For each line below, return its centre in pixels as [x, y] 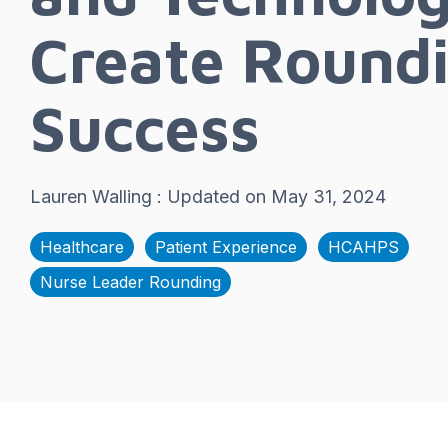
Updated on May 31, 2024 [276, 196]
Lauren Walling [93, 196]
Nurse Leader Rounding [130, 282]
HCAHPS [363, 247]
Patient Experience [226, 247]
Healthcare [82, 247]
